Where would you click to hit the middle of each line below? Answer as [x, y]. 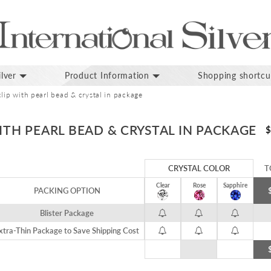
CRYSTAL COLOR [199, 168]
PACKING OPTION [67, 191]
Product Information [107, 76]
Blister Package [67, 213]
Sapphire [235, 185]
